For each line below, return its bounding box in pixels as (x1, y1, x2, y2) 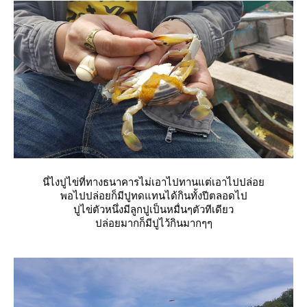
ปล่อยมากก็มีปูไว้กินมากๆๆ (95, 217, 212, 229)
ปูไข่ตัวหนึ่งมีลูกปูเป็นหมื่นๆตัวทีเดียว (73, 203, 234, 215)
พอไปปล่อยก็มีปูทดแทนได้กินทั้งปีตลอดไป (60, 189, 247, 201)
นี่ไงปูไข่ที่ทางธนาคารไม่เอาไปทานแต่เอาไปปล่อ (42, 175, 265, 188)
